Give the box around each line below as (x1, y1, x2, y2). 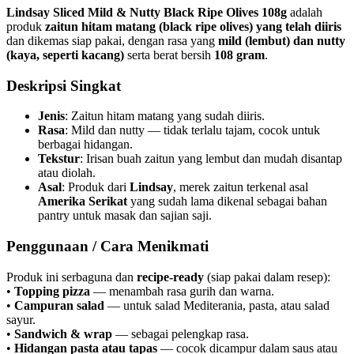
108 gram (214, 47, 265, 62)
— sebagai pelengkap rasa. (112, 326, 249, 341)
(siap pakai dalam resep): (204, 269, 330, 284)
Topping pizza (14, 284, 90, 298)
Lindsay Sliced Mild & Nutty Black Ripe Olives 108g (6, 5, 287, 19)
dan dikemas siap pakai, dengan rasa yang (6, 33, 218, 47)
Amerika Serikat (38, 194, 127, 209)
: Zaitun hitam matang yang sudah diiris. (65, 109, 265, 123)
